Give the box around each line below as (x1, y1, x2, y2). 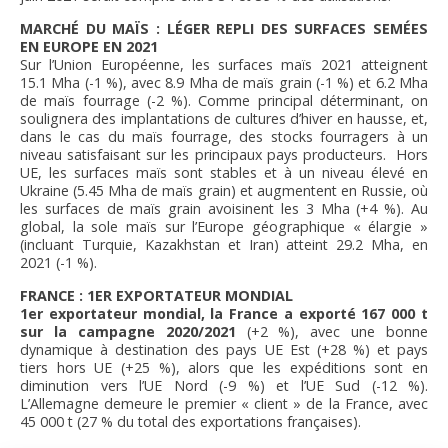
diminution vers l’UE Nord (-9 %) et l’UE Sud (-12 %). (20, 376, 428, 396)
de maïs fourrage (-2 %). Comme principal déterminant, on (20, 91, 428, 111)
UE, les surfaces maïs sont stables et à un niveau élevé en (20, 163, 428, 183)
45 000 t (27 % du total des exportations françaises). (20, 412, 361, 432)
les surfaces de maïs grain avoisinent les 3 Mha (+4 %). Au (20, 199, 428, 219)
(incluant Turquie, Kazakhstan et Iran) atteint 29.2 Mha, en (20, 235, 428, 255)
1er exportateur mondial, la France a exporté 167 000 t (20, 304, 428, 324)
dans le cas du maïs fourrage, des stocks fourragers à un (20, 127, 428, 147)
